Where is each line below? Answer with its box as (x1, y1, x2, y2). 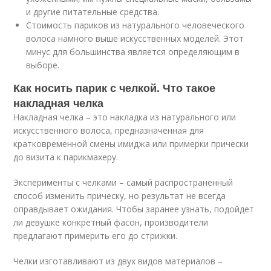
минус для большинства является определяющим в (26, 46, 240, 58)
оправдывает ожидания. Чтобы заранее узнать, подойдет (13, 203, 255, 215)
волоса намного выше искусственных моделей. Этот (26, 33, 244, 45)
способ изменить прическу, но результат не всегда (13, 190, 226, 202)
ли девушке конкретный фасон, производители (13, 217, 209, 229)
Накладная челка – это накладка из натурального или (13, 111, 237, 123)
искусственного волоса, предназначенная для (13, 125, 204, 137)
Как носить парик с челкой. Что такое (13, 80, 216, 96)
